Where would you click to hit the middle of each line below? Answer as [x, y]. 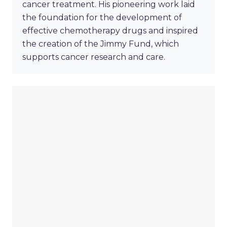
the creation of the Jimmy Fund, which [101, 44]
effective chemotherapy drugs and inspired [110, 31]
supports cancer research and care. [94, 57]
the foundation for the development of [102, 18]
